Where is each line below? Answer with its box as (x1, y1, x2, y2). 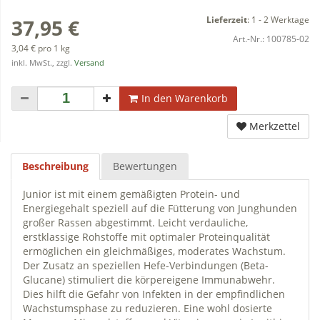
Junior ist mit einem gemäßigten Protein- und (23, 186, 240, 201)
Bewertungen (113, 159, 177, 173)
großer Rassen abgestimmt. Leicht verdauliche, (23, 215, 248, 229)
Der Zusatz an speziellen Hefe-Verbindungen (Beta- (23, 258, 269, 272)
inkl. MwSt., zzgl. (11, 57, 74, 68)
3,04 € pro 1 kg (11, 41, 70, 54)
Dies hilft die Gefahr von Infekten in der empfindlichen (23, 286, 285, 301)
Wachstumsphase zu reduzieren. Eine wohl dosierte (23, 301, 272, 315)
